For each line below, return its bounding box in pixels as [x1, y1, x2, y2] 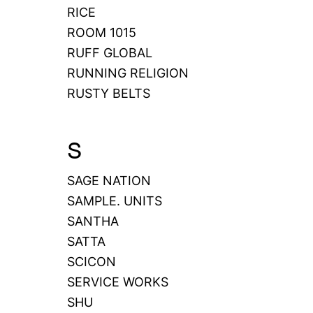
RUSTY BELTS [67, 85, 150, 101]
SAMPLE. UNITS [67, 193, 162, 208]
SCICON [67, 254, 116, 269]
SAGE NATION [67, 173, 151, 188]
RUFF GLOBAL [67, 45, 152, 60]
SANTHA [67, 213, 119, 228]
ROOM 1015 [67, 24, 136, 40]
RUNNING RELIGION [67, 65, 189, 80]
